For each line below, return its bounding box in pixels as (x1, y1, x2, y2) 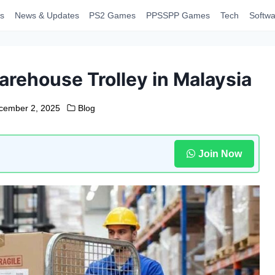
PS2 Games (89, 10, 136, 20)
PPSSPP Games (146, 10, 211, 20)
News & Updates (14, 10, 79, 20)
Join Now (198, 148, 242, 159)
